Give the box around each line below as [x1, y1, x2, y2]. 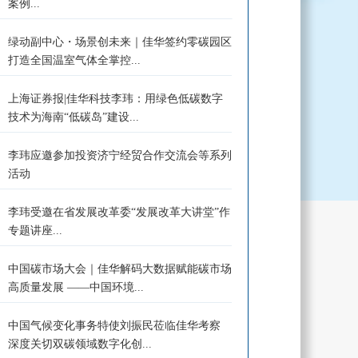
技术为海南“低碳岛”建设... [7, 111, 139, 123]
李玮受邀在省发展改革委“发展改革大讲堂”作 [7, 206, 230, 218]
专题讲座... [7, 225, 62, 237]
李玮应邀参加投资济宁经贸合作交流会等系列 [7, 149, 232, 161]
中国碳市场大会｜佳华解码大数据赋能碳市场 [7, 263, 232, 275]
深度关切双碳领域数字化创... [7, 338, 152, 350]
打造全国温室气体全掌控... [7, 54, 141, 66]
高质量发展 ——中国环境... [7, 281, 144, 293]
